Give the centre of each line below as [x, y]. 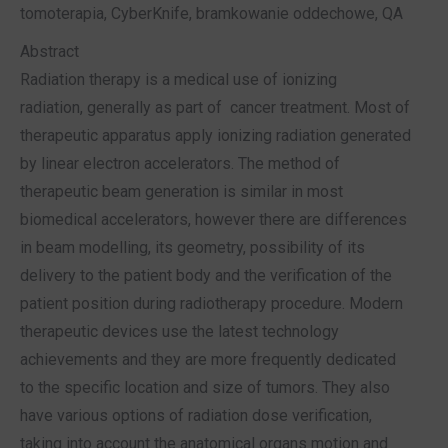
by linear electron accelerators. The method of [180, 164]
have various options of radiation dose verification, [196, 416]
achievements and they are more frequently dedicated [208, 360]
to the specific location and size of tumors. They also [205, 388]
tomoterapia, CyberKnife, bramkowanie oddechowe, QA [211, 14]
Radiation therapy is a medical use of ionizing [178, 80]
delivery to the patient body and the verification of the [206, 276]
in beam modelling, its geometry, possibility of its [192, 248]
